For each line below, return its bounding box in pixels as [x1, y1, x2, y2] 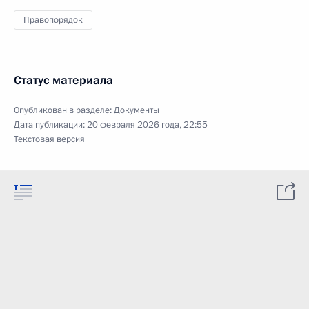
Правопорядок [23, 14, 83, 26]
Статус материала [14, 72, 113, 88]
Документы [114, 104, 159, 117]
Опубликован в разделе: [14, 104, 114, 117]
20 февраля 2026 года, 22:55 [87, 119, 208, 131]
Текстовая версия [14, 133, 85, 146]
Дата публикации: [14, 119, 87, 131]
